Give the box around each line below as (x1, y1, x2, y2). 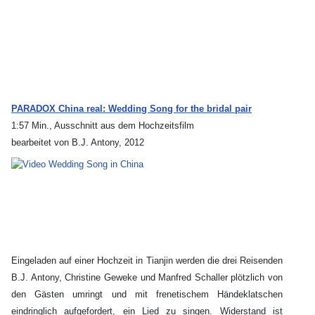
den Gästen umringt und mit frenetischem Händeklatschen (11, 289, 283, 300)
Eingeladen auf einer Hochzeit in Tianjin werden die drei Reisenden (11, 255, 283, 266)
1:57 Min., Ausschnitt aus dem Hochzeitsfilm (11, 120, 194, 131)
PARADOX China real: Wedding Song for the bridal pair (11, 103, 252, 115)
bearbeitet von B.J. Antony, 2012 (11, 137, 144, 148)
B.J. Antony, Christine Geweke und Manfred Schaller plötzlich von (11, 272, 283, 283)
